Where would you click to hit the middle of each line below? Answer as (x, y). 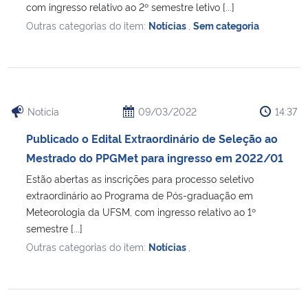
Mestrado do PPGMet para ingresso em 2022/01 (155, 157)
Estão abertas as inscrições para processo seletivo (140, 178)
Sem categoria (226, 25)
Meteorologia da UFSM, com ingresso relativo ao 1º (141, 211)
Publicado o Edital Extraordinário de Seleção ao (152, 138)
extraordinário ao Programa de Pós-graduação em (140, 195)
